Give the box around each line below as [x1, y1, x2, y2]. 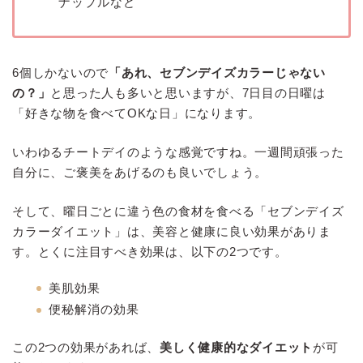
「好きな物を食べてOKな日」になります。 [12, 106, 262, 121]
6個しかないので [12, 66, 109, 80]
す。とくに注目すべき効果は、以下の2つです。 [12, 244, 288, 258]
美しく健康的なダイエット [160, 340, 314, 354]
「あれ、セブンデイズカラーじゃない [109, 66, 327, 80]
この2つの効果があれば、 [12, 340, 160, 354]
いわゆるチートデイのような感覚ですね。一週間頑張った [12, 145, 344, 160]
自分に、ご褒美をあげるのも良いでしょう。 [12, 165, 268, 180]
